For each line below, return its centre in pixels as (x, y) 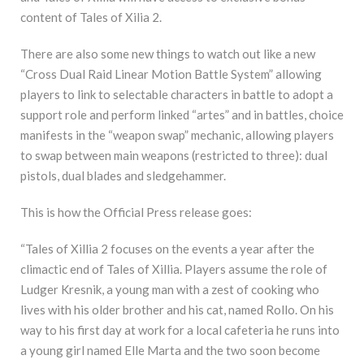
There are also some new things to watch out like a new (168, 54)
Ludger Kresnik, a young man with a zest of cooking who (170, 289)
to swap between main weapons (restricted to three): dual (174, 156)
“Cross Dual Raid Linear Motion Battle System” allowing (171, 74)
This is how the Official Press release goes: (136, 212)
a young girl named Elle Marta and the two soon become (170, 350)
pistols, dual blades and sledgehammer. (123, 176)
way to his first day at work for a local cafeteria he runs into (180, 329)
